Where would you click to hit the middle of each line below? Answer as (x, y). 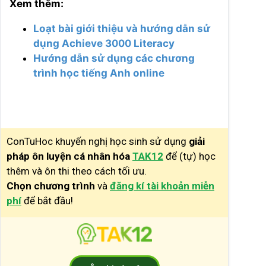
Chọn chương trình (52, 186)
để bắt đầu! (47, 201)
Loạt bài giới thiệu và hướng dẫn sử (122, 28)
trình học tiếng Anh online (99, 73)
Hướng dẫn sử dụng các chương (114, 58)
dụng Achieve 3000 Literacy (104, 43)
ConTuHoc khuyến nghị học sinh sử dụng (98, 141)
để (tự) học (189, 156)
